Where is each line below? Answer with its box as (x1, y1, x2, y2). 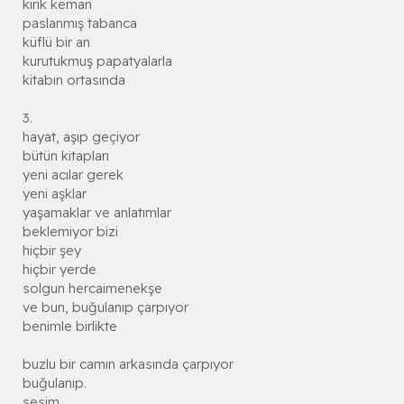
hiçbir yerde (23, 261, 96, 279)
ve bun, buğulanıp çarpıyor (23, 298, 188, 317)
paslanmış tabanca (23, 14, 137, 32)
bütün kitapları (23, 147, 109, 165)
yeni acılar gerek (23, 166, 124, 184)
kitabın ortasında (23, 71, 125, 89)
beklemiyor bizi (23, 223, 118, 241)
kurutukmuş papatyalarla (23, 52, 172, 70)
